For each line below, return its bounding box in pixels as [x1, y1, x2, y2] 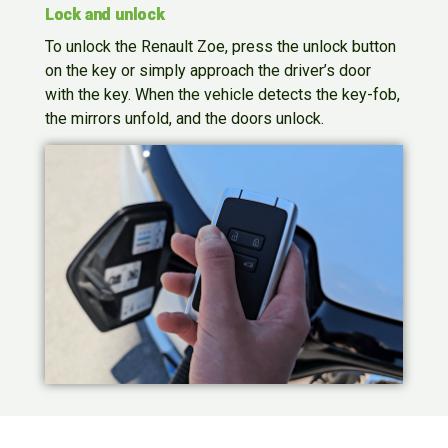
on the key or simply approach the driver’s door [44, 60, 371, 80]
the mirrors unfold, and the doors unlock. [44, 108, 324, 128]
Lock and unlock [44, 4, 165, 24]
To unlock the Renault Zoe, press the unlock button [44, 36, 396, 56]
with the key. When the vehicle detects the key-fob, [44, 84, 400, 104]
